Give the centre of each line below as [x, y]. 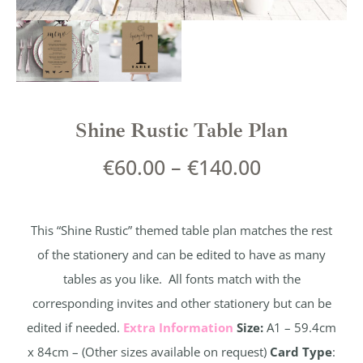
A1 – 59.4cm [300, 328]
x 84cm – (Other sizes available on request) [149, 352]
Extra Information [178, 328]
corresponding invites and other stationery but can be [181, 303]
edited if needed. [75, 328]
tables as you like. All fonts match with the [181, 279]
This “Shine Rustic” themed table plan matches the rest [181, 231]
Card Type [301, 352]
